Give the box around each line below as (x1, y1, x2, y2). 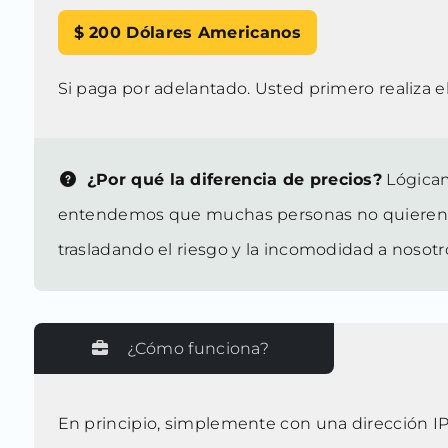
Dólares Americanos (126, 23, 301, 43)
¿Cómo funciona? (126, 339, 269, 359)
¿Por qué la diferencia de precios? (81, 170, 383, 190)
